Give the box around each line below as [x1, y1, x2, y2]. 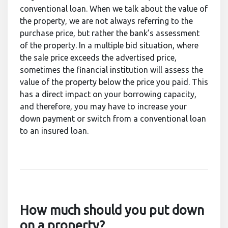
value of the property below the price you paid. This [20, 77, 208, 87]
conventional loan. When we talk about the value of [20, 4, 208, 14]
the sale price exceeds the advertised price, [20, 53, 177, 63]
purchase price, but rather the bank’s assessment [20, 28, 199, 38]
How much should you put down [20, 203, 204, 218]
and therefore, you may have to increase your [20, 102, 187, 111]
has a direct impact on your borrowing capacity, [20, 90, 196, 99]
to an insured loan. [20, 126, 89, 136]
